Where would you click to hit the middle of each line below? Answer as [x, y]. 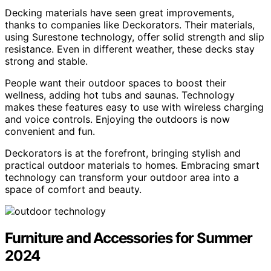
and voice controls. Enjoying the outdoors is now [117, 119]
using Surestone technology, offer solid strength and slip [135, 37]
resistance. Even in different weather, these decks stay [130, 49]
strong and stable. [46, 61]
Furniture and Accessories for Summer [129, 238]
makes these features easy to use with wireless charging [134, 107]
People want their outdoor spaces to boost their [116, 83]
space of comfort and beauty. [73, 190]
